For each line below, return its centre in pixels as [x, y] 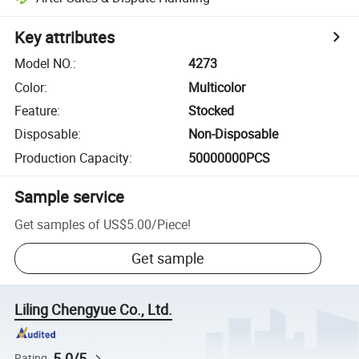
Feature [36, 110]
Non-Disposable [234, 134]
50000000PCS [230, 157]
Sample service [70, 196]
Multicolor [217, 87]
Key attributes [65, 38]
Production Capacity [72, 157]
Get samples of [58, 224]
